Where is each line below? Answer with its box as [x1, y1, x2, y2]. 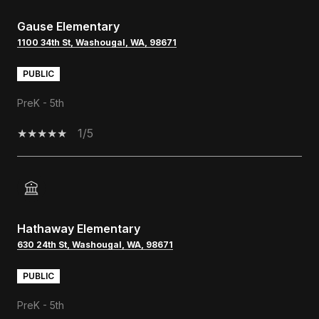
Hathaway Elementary [17, 221, 140, 236]
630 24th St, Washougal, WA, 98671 [17, 239, 173, 250]
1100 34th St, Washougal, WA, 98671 [17, 36, 177, 48]
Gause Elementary [17, 19, 120, 33]
